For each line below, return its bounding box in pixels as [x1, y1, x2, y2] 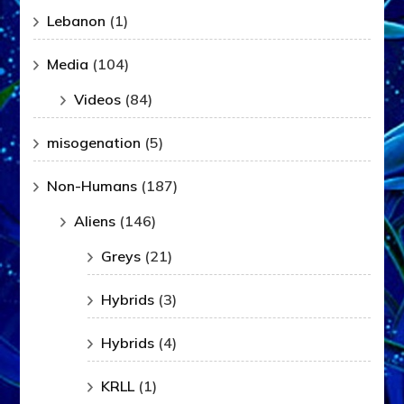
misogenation [47, 133, 142, 152]
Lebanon [47, 12, 106, 31]
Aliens [74, 212, 116, 231]
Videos [74, 90, 122, 109]
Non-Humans [47, 177, 138, 196]
